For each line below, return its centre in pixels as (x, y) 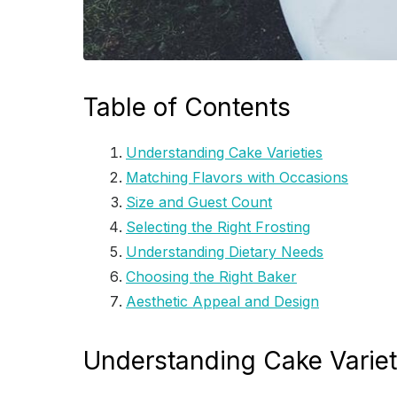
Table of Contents (187, 107)
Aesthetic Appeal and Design (222, 301)
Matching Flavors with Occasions (237, 177)
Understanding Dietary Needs (225, 251)
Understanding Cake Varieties (224, 152)
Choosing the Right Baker (211, 276)
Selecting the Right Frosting (218, 226)
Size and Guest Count (199, 202)
